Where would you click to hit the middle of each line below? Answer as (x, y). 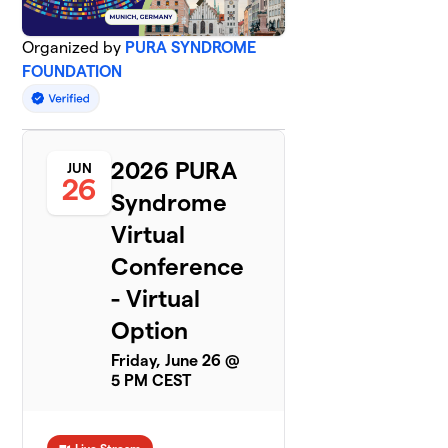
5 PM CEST (151, 380)
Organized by (74, 47)
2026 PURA (174, 170)
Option (150, 330)
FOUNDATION (72, 71)
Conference (178, 266)
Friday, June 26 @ (176, 360)
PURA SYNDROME (191, 47)
